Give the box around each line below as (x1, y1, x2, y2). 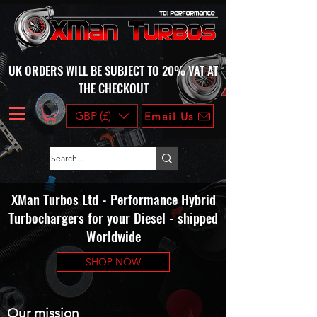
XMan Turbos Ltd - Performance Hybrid (11, 189, 216, 209)
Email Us (144, 109, 194, 123)
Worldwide (86, 226, 141, 246)
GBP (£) (75, 109, 111, 122)
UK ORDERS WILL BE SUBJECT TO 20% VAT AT (8, 62, 218, 79)
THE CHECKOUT (78, 79, 149, 97)
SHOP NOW (86, 255, 141, 269)
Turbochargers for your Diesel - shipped (8, 207, 218, 228)
